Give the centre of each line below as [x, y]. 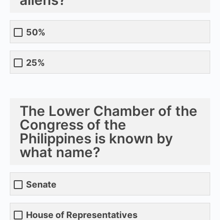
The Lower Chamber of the [109, 111]
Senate [41, 185]
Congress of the [73, 124]
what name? [60, 152]
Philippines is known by [96, 138]
